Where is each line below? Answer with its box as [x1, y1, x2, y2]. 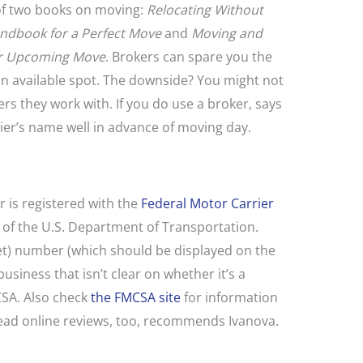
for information [180, 288, 278, 307]
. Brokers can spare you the [105, 48, 272, 66]
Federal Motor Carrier [140, 194, 274, 213]
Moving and [190, 24, 263, 43]
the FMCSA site [90, 288, 181, 307]
